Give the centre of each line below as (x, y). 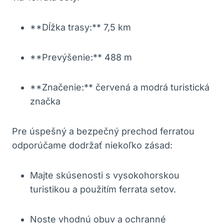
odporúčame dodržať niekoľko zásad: (92, 145)
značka (45, 101)
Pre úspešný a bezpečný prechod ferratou (103, 131)
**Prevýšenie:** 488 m (81, 57)
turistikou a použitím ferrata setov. (103, 189)
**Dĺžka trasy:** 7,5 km (80, 27)
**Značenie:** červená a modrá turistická (120, 87)
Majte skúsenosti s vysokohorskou (105, 175)
